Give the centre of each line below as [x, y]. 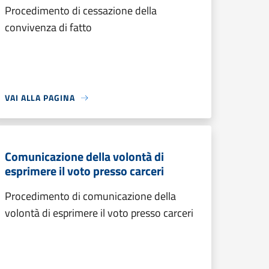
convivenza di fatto [48, 27]
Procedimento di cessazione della [81, 11]
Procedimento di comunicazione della [90, 196]
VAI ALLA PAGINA [40, 98]
